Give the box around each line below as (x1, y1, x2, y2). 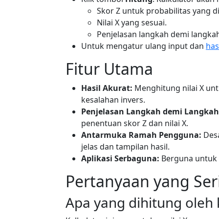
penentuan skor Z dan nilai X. (81, 118, 188, 129)
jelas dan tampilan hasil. (81, 141, 170, 152)
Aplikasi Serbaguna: (81, 153, 159, 164)
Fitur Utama (66, 58, 153, 79)
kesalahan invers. (81, 94, 145, 105)
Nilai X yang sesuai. (97, 17, 167, 28)
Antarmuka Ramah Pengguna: (81, 130, 201, 140)
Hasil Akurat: (81, 83, 132, 93)
